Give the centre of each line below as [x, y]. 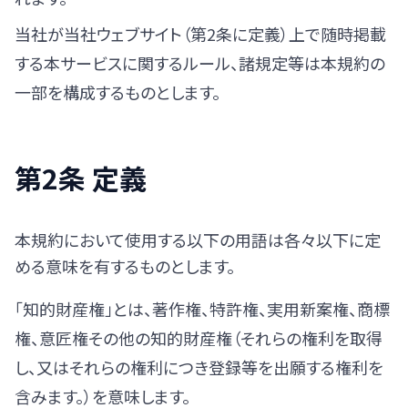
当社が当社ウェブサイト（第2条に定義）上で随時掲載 [200, 34]
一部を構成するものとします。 [117, 92]
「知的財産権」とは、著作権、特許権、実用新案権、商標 [202, 309]
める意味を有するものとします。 [125, 266]
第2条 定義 [81, 178]
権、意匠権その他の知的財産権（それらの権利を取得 [199, 338]
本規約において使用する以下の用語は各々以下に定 [198, 240]
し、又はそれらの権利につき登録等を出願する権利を [199, 367]
